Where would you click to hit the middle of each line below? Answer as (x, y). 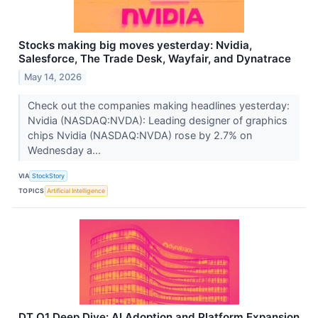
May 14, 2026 (53, 77)
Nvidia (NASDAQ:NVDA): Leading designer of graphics (157, 121)
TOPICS (32, 190)
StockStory (49, 175)
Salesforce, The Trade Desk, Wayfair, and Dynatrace (155, 59)
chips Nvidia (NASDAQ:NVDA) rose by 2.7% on (139, 136)
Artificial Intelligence (76, 190)
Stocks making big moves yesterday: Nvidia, (135, 45)
